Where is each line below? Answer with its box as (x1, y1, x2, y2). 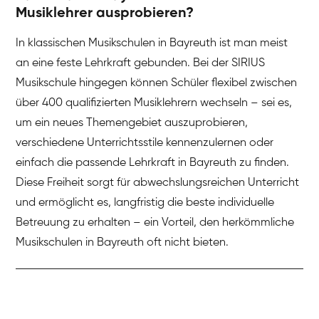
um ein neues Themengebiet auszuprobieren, (16, 117, 249, 129)
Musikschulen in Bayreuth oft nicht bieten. (16, 236, 229, 249)
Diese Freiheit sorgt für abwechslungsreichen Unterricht (16, 177, 300, 189)
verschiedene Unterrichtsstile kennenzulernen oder (16, 137, 274, 149)
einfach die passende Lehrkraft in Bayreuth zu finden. (16, 157, 290, 169)
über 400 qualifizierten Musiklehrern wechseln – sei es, (16, 97, 293, 109)
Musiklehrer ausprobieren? (16, 6, 194, 21)
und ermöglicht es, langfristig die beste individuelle (16, 197, 275, 209)
